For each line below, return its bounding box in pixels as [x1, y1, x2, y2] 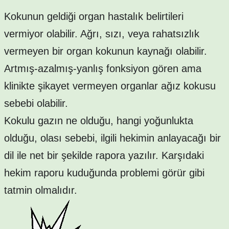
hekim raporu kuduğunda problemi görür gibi [4, 167, 204, 179]
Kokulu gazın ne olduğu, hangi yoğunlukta [4, 115, 193, 127]
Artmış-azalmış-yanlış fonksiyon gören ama [4, 63, 201, 75]
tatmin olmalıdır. [4, 185, 77, 196]
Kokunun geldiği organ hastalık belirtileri [4, 11, 184, 22]
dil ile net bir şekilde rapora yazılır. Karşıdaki [4, 150, 204, 162]
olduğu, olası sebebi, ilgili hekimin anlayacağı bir [4, 132, 221, 144]
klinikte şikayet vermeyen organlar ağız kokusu [4, 80, 216, 92]
